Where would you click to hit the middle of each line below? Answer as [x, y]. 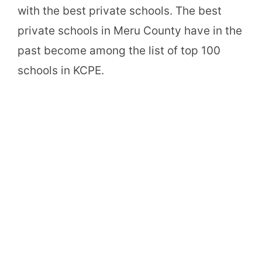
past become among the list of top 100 [119, 50]
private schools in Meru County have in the [130, 30]
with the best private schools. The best [120, 11]
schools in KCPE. [61, 70]
